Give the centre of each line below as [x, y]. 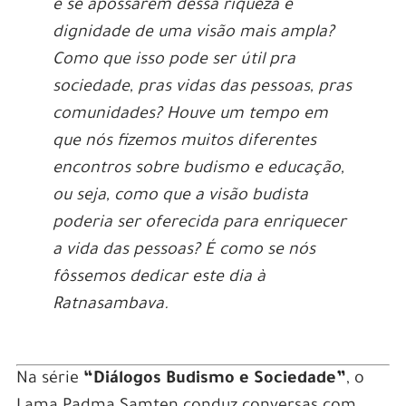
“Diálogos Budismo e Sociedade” [214, 379]
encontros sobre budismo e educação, [198, 169]
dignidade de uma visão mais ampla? [193, 33]
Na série [49, 379]
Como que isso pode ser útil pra [174, 60]
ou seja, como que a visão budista [180, 196]
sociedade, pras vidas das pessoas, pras [202, 87]
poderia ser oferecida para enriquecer [199, 223]
